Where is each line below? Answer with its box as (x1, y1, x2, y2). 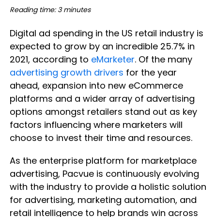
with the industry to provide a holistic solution (10, 181, 206, 193)
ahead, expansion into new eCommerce (10, 79, 183, 92)
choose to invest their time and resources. (10, 132, 197, 144)
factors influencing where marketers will (10, 119, 183, 131)
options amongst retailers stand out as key (10, 106, 197, 118)
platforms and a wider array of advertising (10, 93, 195, 105)
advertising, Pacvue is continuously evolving (10, 168, 199, 180)
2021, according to (10, 53, 91, 66)
